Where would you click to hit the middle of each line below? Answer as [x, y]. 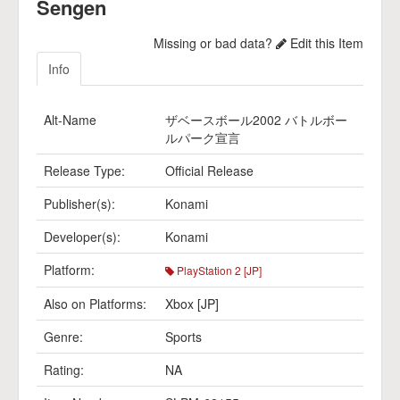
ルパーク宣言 [203, 137]
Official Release [209, 171]
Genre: [63, 337]
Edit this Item [325, 43]
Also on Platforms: [95, 304]
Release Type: [84, 171]
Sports [183, 337]
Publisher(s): [79, 204]
